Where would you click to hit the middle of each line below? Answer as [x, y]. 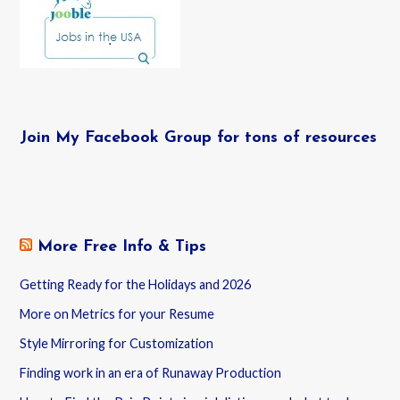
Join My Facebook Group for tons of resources [199, 138]
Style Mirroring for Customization [117, 344]
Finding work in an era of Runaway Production [151, 373]
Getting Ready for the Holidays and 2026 [136, 285]
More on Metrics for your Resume [117, 314]
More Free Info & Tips [122, 247]
